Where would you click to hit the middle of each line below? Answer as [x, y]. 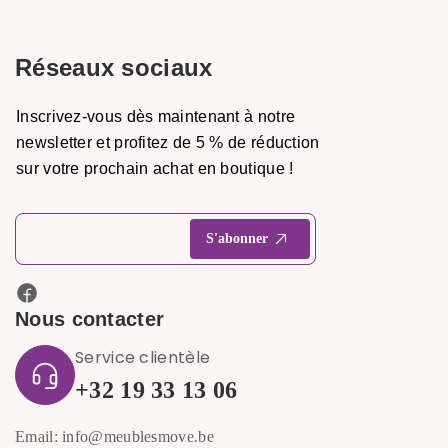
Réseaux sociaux [114, 67]
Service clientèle [143, 357]
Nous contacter [90, 319]
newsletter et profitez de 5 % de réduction [168, 142]
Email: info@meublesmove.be [114, 436]
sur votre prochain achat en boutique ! [155, 168]
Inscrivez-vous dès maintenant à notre [156, 116]
